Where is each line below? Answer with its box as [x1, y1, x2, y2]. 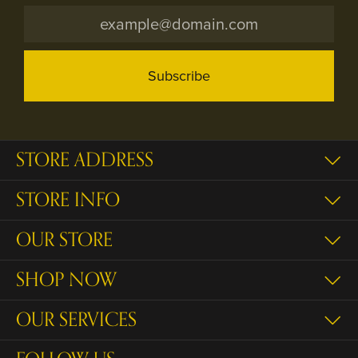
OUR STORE [16, 224, 113, 256]
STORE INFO [16, 184, 120, 216]
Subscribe [148, 65, 210, 87]
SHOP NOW [16, 264, 117, 296]
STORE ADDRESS [16, 144, 153, 176]
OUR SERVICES [16, 304, 137, 336]
